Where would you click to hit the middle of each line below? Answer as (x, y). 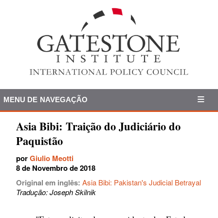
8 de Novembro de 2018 (56, 168)
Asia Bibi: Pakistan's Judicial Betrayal (142, 182)
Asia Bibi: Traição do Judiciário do (98, 126)
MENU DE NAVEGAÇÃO (45, 99)
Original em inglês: (49, 182)
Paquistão (39, 141)
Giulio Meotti (52, 158)
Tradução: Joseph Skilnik (56, 192)
